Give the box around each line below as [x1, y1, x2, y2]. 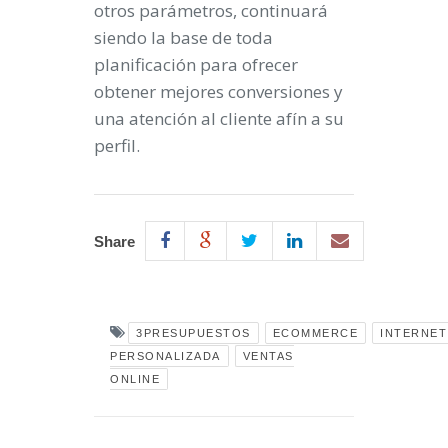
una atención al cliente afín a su [94, 107, 344, 130]
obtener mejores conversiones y [94, 80, 343, 103]
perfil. [94, 134, 140, 157]
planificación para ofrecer [94, 53, 298, 76]
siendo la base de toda [94, 26, 273, 49]
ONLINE [110, 373, 160, 385]
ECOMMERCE [272, 327, 358, 339]
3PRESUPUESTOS [136, 327, 251, 339]
